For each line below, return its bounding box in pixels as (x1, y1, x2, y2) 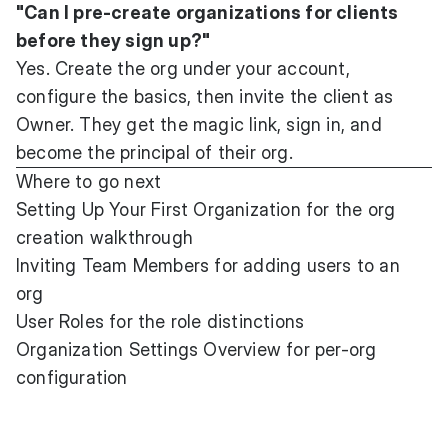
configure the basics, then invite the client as (16, 85, 394, 107)
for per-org (281, 338, 377, 360)
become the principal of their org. (16, 141, 293, 163)
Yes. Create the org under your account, (16, 57, 350, 79)
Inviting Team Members (16, 254, 210, 276)
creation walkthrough (16, 226, 193, 248)
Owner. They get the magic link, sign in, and (16, 113, 382, 135)
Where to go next (16, 170, 162, 192)
